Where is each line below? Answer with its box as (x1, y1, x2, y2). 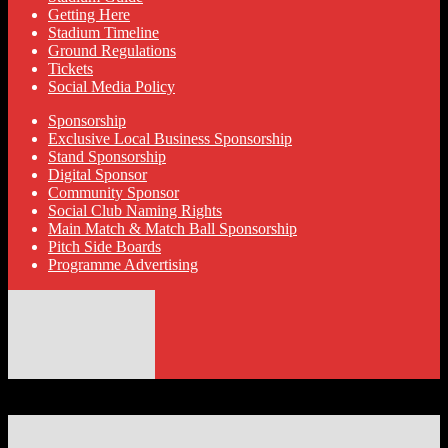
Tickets (48, 59, 93, 77)
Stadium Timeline (48, 23, 159, 41)
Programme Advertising (48, 255, 198, 273)
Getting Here (48, 5, 130, 23)
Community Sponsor (48, 183, 179, 201)
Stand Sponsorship (48, 147, 166, 165)
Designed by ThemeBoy (8, 396, 163, 414)
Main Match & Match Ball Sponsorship (48, 219, 297, 237)
